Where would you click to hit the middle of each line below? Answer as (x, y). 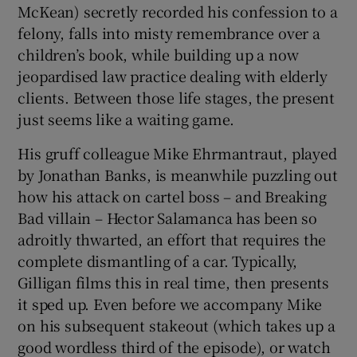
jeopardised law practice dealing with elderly (173, 75)
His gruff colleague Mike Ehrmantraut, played (177, 153)
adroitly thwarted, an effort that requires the (172, 239)
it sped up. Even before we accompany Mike (170, 303)
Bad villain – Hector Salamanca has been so (168, 217)
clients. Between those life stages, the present (177, 97)
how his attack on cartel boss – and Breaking (172, 196)
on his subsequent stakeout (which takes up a (177, 325)
